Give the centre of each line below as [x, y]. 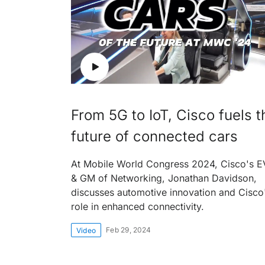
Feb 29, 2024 [129, 230]
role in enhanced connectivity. [138, 206]
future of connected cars [154, 136]
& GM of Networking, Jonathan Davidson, [164, 178]
